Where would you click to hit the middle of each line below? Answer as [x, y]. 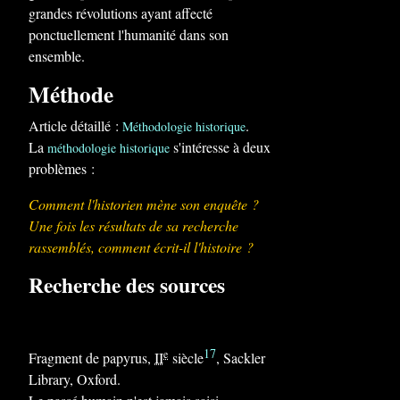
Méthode [71, 94]
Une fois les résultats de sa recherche [133, 225]
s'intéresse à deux [220, 147]
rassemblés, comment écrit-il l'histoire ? [141, 247]
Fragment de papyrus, [92, 358]
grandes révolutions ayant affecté [121, 13]
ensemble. [57, 56]
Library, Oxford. [75, 379]
